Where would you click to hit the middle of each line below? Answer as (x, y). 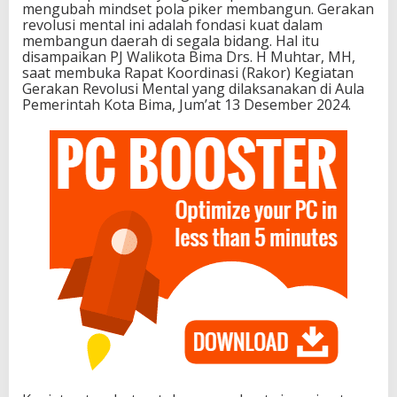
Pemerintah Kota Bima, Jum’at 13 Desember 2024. (187, 104)
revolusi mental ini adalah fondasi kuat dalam (172, 24)
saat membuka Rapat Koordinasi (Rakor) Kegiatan (188, 72)
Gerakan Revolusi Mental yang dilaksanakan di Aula (193, 88)
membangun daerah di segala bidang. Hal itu (171, 40)
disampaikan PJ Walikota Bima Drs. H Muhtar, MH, (189, 56)
